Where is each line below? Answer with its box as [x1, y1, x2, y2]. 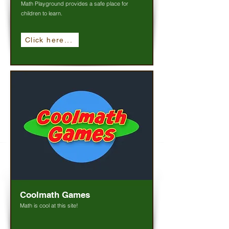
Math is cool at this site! [20, 202, 78, 209]
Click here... [25, 36, 73, 44]
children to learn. [21, 10, 62, 17]
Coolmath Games [20, 190, 90, 200]
